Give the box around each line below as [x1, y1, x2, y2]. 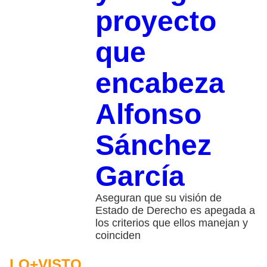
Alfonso [95, 98, 201, 130]
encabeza [95, 67, 225, 99]
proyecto [95, 5, 216, 37]
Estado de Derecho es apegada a [95, 204, 255, 216]
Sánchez [95, 129, 212, 161]
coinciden [95, 229, 141, 241]
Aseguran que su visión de [95, 191, 222, 204]
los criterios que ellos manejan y [95, 216, 248, 229]
